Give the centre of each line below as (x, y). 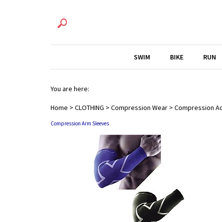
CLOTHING (89, 108)
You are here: (70, 89)
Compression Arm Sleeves (80, 123)
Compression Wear (139, 108)
